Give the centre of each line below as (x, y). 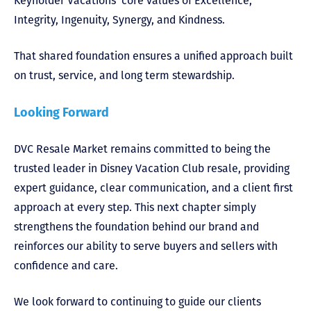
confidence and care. (66, 265)
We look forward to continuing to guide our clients (137, 301)
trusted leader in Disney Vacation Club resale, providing (152, 168)
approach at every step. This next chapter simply (135, 207)
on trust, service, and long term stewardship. (124, 75)
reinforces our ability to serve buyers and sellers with (146, 246)
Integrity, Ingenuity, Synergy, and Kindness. (119, 19)
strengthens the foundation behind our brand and (136, 226)
